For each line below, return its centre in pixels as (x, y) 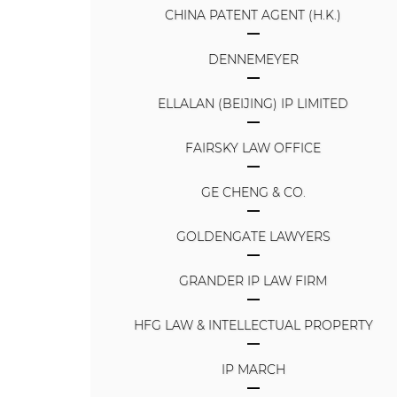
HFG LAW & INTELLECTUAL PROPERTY (253, 325)
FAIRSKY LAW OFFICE (253, 148)
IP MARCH (253, 369)
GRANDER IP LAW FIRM (253, 280)
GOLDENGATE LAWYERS (253, 236)
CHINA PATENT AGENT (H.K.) (253, 15)
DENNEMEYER (253, 59)
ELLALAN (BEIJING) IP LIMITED (253, 103)
